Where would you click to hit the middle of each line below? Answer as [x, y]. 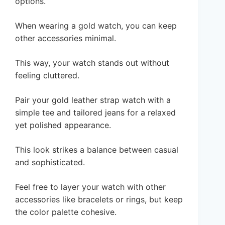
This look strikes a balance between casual [97, 149]
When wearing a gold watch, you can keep [96, 25]
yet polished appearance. [63, 125]
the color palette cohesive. [66, 212]
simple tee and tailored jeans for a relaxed [95, 112]
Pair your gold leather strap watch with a [93, 100]
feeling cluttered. [47, 75]
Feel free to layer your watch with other [90, 187]
